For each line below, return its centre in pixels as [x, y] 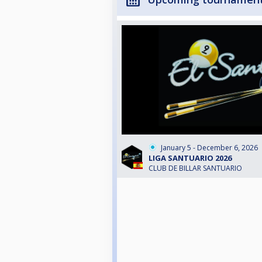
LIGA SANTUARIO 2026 [190, 158]
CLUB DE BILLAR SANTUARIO [195, 168]
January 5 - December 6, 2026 [209, 148]
